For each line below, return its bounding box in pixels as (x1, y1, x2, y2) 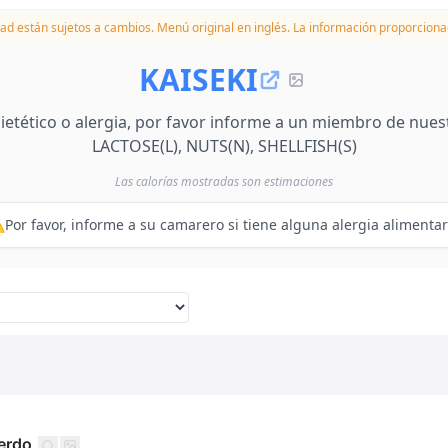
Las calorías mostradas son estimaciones (115, 173, 333, 190)
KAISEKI (138, 59, 258, 100)
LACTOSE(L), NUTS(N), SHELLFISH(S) (91, 135, 357, 157)
